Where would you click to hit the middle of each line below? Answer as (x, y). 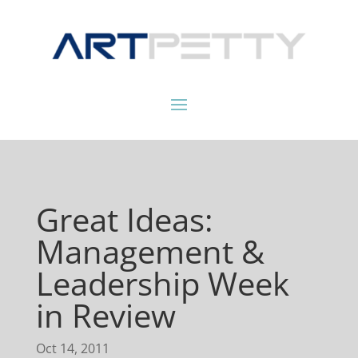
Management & (150, 252)
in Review (105, 316)
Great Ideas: (124, 220)
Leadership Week (162, 284)
